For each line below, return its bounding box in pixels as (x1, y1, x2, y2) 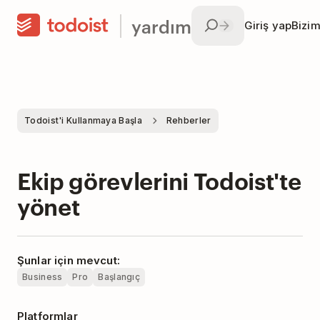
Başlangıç (98, 271, 141, 282)
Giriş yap (244, 19, 291, 32)
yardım (131, 13, 191, 38)
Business (22, 271, 63, 282)
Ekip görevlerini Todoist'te (17, 164, 301, 195)
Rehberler (166, 115, 211, 126)
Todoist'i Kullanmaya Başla (24, 115, 142, 126)
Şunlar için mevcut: (17, 254, 120, 267)
